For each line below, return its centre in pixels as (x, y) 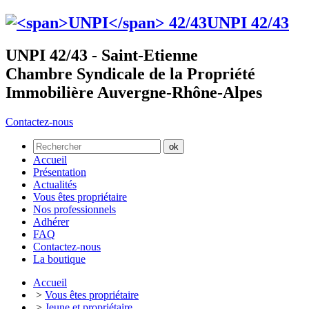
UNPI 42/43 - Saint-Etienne (102, 55)
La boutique (59, 259)
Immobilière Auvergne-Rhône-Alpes (134, 92)
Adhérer (51, 221)
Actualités (55, 184)
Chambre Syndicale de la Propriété (130, 73)
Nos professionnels (74, 209)
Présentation (60, 172)
